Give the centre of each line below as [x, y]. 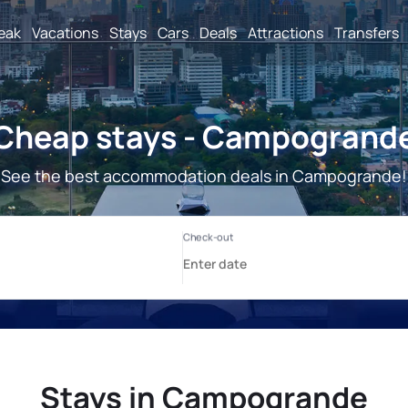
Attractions [286, 32]
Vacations [65, 32]
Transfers [367, 32]
